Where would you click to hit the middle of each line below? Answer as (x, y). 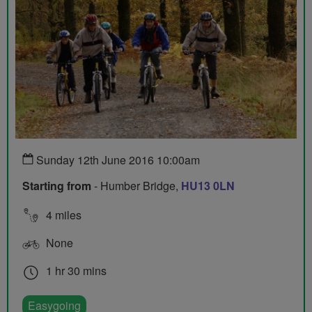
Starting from (57, 186)
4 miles (62, 215)
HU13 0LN (208, 186)
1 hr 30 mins (75, 271)
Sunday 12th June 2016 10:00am (117, 160)
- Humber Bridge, (136, 186)
